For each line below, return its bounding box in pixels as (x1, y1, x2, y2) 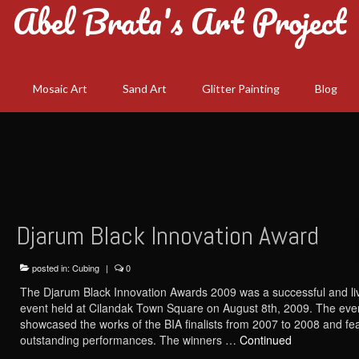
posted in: (29, 261, 72, 274)
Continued (239, 332, 292, 348)
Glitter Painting (201, 82, 280, 95)
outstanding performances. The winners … (19, 332, 240, 348)
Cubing (71, 261, 99, 274)
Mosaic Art (32, 82, 87, 95)
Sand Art (122, 82, 167, 95)
